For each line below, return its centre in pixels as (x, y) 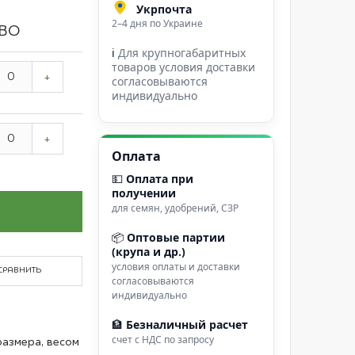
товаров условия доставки (184, 67)
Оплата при (160, 179)
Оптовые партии (176, 237)
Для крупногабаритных (182, 53)
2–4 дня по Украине (158, 23)
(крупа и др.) (149, 252)
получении (144, 193)
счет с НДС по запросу (163, 340)
